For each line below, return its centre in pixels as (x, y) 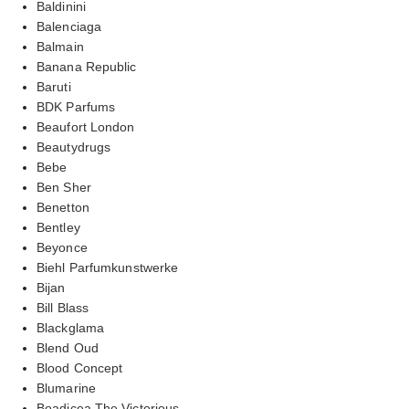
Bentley (58, 227)
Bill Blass (63, 307)
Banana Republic (87, 66)
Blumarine (66, 388)
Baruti (54, 86)
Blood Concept (80, 367)
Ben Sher (64, 187)
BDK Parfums (76, 106)
